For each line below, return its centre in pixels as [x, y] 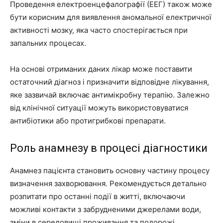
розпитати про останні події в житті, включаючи [98, 196]
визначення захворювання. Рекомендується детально [108, 183]
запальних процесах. [48, 43]
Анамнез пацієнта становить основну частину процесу [110, 170]
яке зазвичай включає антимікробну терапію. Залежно [110, 95]
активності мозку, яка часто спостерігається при [99, 30]
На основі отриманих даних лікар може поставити [101, 69]
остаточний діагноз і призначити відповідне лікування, [110, 82]
